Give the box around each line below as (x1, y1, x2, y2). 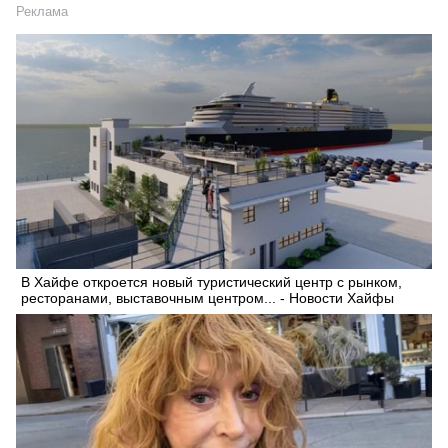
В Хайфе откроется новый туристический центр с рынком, (21, 273, 402, 290)
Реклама (16, 4, 68, 20)
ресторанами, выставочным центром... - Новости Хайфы (21, 289, 394, 306)
